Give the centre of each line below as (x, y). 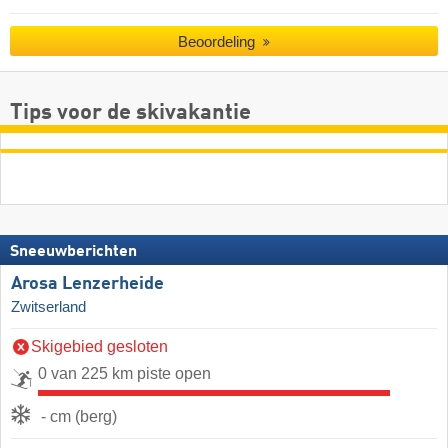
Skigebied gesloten (99, 346)
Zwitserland (48, 306)
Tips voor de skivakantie (130, 112)
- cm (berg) (79, 416)
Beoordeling (219, 42)
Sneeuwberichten (73, 251)
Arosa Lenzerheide (87, 283)
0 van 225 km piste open (124, 373)
